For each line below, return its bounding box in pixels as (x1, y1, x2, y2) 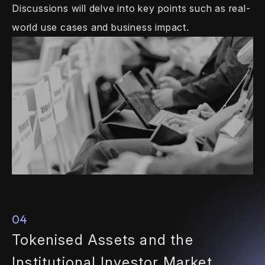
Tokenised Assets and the (12, 231, 193, 248)
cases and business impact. (57, 21, 189, 34)
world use (12, 21, 58, 34)
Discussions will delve (12, 2, 115, 15)
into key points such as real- (114, 2, 251, 15)
